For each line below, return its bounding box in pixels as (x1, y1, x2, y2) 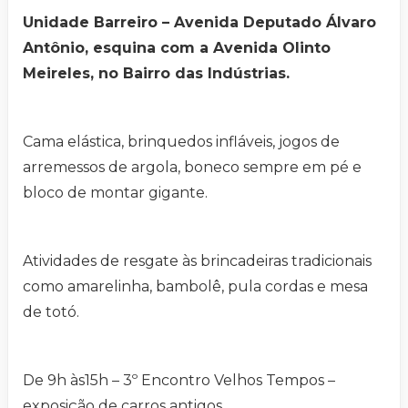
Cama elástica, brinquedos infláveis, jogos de (23, 132, 340, 150)
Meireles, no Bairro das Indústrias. (23, 64, 290, 82)
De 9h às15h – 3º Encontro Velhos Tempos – (23, 371, 335, 389)
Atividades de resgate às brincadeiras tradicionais (23, 251, 372, 270)
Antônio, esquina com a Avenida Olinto (23, 38, 331, 56)
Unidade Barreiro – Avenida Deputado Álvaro (23, 13, 376, 31)
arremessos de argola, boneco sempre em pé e (23, 158, 362, 176)
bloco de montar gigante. (23, 183, 208, 201)
